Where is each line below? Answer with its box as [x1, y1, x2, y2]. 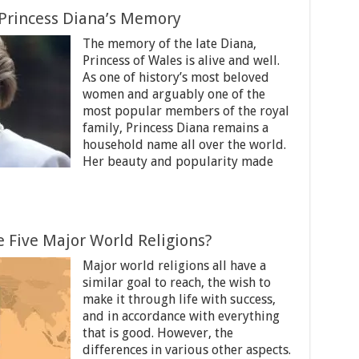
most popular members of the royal [82, 103, 289, 119]
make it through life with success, [82, 292, 276, 307]
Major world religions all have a [82, 258, 266, 273]
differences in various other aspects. [82, 342, 291, 357]
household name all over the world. [82, 137, 286, 152]
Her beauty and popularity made [82, 154, 273, 169]
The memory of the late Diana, [82, 36, 256, 51]
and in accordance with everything [82, 309, 280, 324]
